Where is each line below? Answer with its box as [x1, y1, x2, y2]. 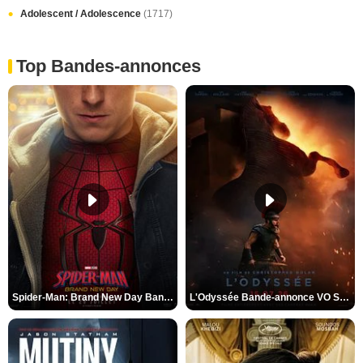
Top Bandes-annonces [16, 55, 201, 76]
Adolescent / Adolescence [20, 7, 143, 19]
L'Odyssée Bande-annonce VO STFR [340, 291, 349, 303]
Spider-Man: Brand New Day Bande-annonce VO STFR [164, 291, 173, 303]
